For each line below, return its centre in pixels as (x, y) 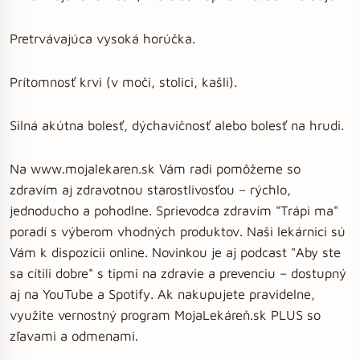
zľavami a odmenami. (74, 335)
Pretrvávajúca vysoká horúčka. (102, 38)
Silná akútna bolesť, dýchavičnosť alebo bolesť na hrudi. (177, 125)
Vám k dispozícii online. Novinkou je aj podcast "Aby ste (175, 252)
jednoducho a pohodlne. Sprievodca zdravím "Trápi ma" (174, 210)
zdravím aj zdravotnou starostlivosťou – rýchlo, (150, 189)
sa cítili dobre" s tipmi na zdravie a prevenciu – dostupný (178, 273)
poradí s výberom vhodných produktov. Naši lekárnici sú (178, 231)
